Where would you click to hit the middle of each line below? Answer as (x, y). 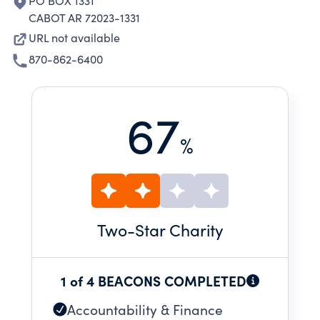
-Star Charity (175, 230)
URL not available (74, 37)
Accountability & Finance (145, 309)
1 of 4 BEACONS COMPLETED (154, 280)
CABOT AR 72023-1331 (84, 17)
